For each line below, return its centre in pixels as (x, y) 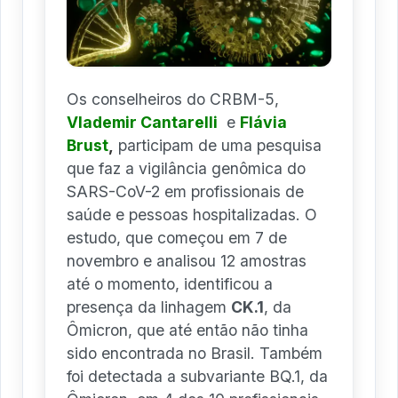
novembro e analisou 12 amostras (187, 260)
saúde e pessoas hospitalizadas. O (192, 214)
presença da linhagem (149, 306)
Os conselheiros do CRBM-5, (173, 99)
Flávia (263, 122)
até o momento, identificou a (170, 283)
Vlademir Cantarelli (142, 122)
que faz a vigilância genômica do (186, 168)
